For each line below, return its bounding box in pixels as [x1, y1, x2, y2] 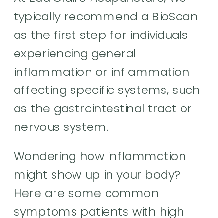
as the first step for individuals [14, 26, 188, 43]
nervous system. [14, 118, 112, 135]
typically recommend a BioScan [14, 8, 198, 25]
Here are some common [14, 184, 159, 201]
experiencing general [14, 45, 137, 61]
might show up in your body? [14, 166, 181, 183]
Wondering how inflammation [14, 147, 186, 164]
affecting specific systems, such [14, 81, 200, 98]
